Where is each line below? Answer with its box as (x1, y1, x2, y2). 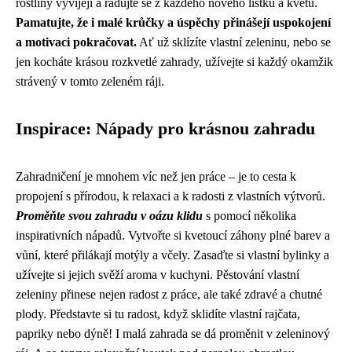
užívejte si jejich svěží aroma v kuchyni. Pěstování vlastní (16, 267, 299, 281)
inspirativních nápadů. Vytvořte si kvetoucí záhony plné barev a (16, 228, 330, 242)
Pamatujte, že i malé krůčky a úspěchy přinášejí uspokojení (16, 15, 331, 29)
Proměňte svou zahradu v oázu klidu (16, 208, 203, 222)
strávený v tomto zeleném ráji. (16, 74, 164, 88)
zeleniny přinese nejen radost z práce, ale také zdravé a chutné (16, 287, 322, 301)
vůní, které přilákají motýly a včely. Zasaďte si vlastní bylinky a (16, 247, 329, 262)
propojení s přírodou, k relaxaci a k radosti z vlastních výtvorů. (16, 189, 325, 203)
